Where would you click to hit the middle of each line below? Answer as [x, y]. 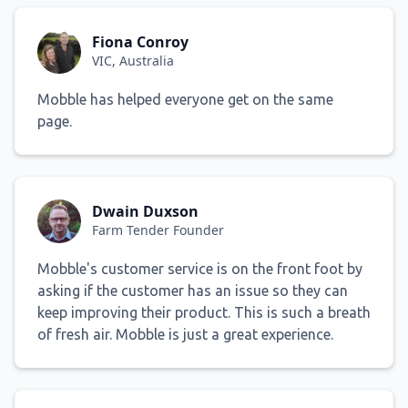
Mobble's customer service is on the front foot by [200, 268]
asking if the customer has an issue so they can [193, 290]
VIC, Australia [133, 61]
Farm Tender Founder [158, 230]
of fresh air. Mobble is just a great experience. [185, 334]
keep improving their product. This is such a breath [204, 312]
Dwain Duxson [145, 212]
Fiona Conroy [140, 42]
